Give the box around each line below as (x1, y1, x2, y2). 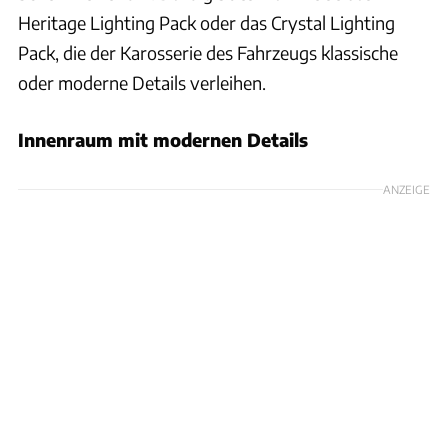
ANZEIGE (383, 181, 430, 196)
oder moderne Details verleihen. (18, 70, 266, 94)
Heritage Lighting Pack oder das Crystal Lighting (18, 10, 395, 34)
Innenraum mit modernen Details (18, 127, 308, 151)
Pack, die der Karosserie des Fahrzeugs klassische (18, 40, 398, 64)
